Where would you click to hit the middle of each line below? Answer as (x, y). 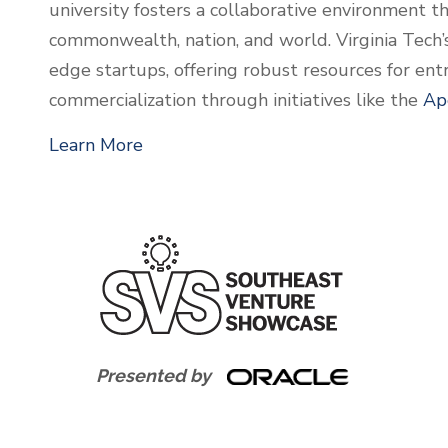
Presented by (157, 375)
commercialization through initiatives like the (236, 100)
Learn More (96, 145)
